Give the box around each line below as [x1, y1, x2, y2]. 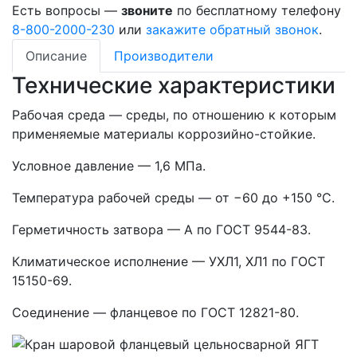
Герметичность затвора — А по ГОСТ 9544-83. [12, 222, 311, 238]
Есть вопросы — [12, 2, 121, 19]
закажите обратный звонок [146, 22, 319, 38]
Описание [25, 48, 87, 65]
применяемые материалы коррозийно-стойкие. [12, 126, 316, 143]
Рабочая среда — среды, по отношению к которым [12, 107, 336, 124]
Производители [114, 48, 214, 65]
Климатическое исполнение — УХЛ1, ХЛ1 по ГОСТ [12, 253, 325, 270]
